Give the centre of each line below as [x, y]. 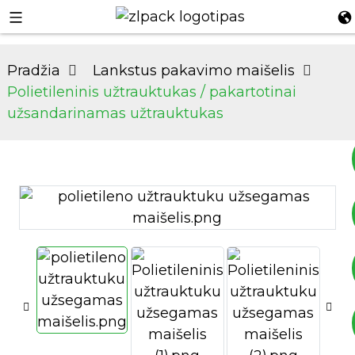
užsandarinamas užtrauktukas [115, 113]
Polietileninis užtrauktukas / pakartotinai [151, 92]
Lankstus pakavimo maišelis [193, 71]
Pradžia [33, 71]
